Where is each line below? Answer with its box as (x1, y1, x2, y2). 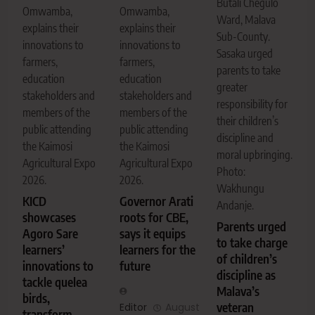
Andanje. (216, 198, 254, 213)
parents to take (216, 63, 281, 78)
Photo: (216, 165, 245, 179)
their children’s (216, 114, 278, 129)
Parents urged (216, 219, 286, 235)
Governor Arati (119, 193, 193, 210)
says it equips (119, 226, 186, 242)
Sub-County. (216, 30, 270, 44)
